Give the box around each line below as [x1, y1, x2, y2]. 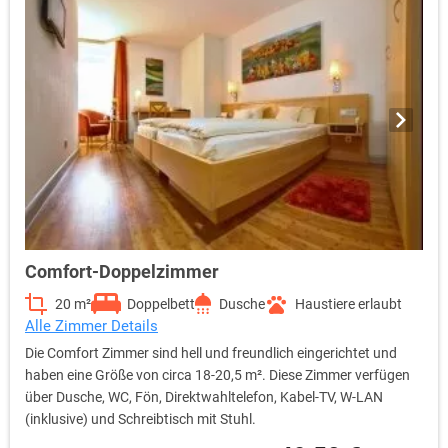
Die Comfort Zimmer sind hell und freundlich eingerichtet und [25, 345, 397, 362]
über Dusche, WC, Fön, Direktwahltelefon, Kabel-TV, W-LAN [25, 389, 383, 406]
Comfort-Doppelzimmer [25, 261, 219, 283]
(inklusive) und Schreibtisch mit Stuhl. [25, 411, 256, 428]
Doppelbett [127, 296, 195, 313]
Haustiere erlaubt [295, 296, 402, 313]
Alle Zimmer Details [25, 317, 158, 336]
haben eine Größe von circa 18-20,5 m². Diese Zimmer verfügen [25, 367, 410, 384]
